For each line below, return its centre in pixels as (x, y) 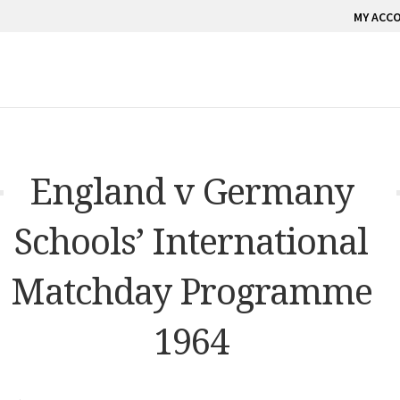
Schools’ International (191, 240)
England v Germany (191, 190)
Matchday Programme (191, 290)
